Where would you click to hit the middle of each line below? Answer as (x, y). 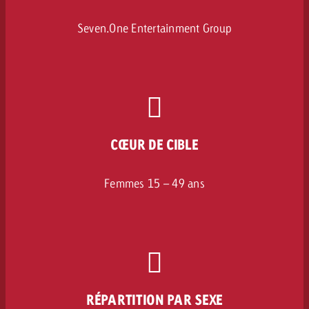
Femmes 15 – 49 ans (154, 183)
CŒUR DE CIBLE (154, 144)
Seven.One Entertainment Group (154, 28)
